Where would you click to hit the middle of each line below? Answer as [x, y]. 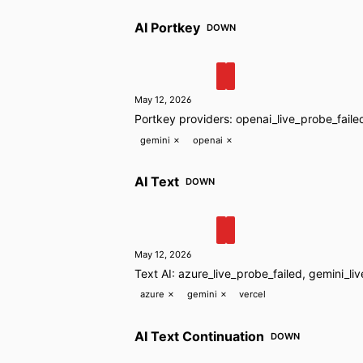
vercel [252, 295]
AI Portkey [167, 27]
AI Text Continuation [199, 336]
